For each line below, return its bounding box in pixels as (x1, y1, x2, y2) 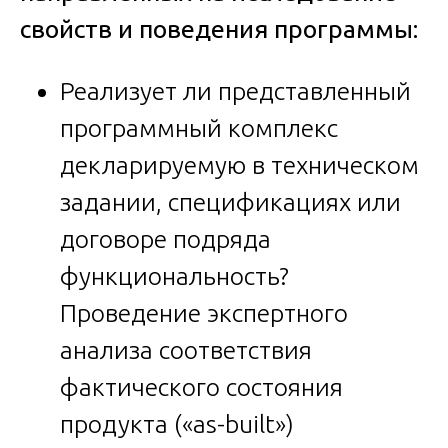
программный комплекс (60, 113, 338, 142)
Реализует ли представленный (60, 76, 411, 105)
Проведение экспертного (60, 298, 348, 327)
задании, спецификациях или (60, 187, 401, 216)
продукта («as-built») (60, 409, 294, 438)
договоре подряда (60, 224, 271, 253)
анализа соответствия (60, 335, 312, 364)
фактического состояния (60, 372, 343, 401)
